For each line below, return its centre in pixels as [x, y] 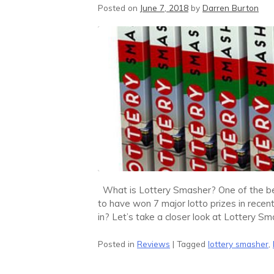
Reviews [154, 243]
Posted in [117, 243]
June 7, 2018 [164, 7]
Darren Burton [231, 7]
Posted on [119, 7]
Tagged [192, 243]
